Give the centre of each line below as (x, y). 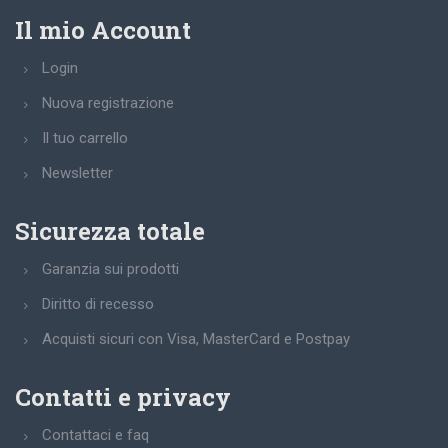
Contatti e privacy (123, 397)
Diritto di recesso (98, 304)
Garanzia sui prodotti (110, 269)
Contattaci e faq (95, 435)
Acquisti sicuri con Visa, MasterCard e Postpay (196, 339)
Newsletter (77, 173)
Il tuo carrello (85, 138)
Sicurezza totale (110, 231)
